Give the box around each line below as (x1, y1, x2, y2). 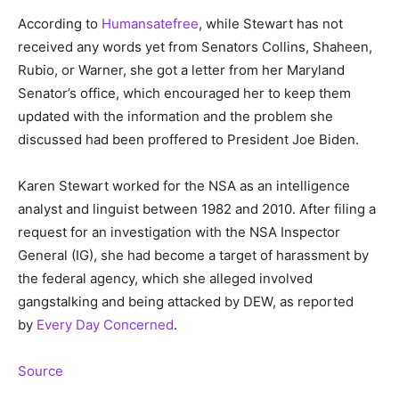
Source (18, 362, 63, 380)
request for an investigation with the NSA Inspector (18, 224, 340, 241)
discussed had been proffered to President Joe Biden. (18, 131, 359, 149)
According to (18, 15, 102, 33)
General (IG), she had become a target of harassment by (18, 247, 369, 265)
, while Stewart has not (199, 15, 343, 33)
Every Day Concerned (37, 316, 174, 334)
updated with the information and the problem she (18, 108, 333, 126)
